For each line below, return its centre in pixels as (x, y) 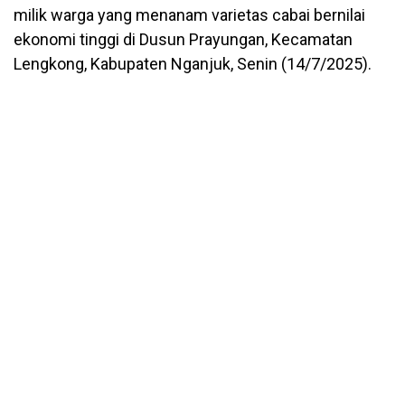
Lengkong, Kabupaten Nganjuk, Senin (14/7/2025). (193, 64)
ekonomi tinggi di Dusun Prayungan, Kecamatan (183, 40)
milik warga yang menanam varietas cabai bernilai (189, 15)
